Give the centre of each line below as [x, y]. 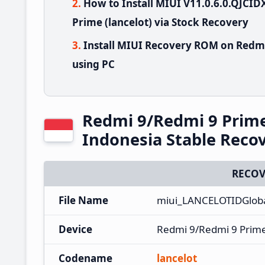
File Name [83, 200]
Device [75, 229]
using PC [93, 64]
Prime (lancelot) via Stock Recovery [160, 22]
